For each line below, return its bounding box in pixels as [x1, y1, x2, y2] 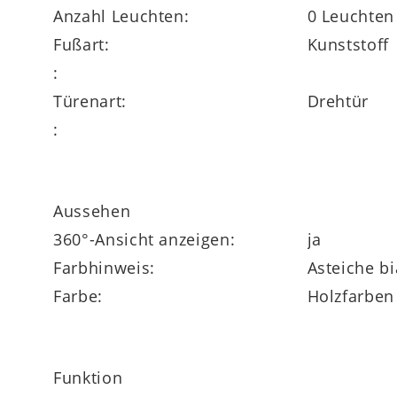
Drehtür [307, 90, 370, 112]
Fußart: [53, 33, 110, 55]
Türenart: [53, 90, 127, 112]
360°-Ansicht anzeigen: [53, 228, 236, 250]
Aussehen [53, 199, 131, 222]
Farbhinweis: [53, 256, 155, 278]
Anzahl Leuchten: [53, 4, 190, 27]
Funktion [53, 366, 123, 388]
